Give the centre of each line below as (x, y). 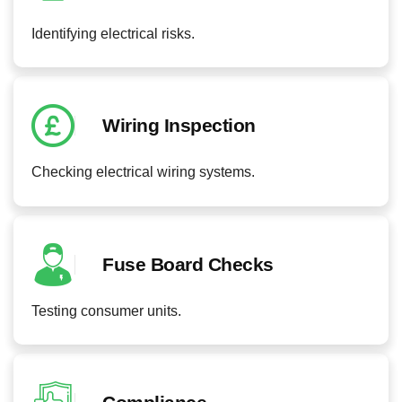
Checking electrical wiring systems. (143, 172)
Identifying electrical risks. (113, 33)
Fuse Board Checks (188, 264)
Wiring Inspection (179, 126)
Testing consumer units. (106, 310)
